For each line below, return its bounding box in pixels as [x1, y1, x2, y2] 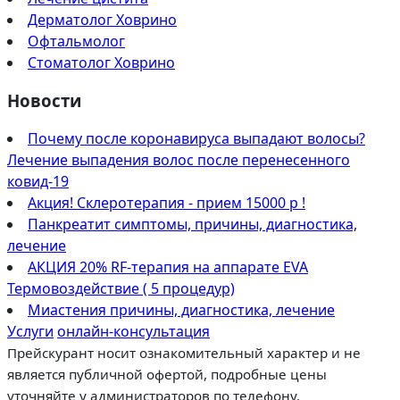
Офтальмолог [28, 30, 125, 51]
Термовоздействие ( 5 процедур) [7, 279, 235, 299]
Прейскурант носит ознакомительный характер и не [7, 344, 361, 362]
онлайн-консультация [57, 321, 210, 342]
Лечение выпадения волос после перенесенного [7, 150, 350, 171]
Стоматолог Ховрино [28, 52, 175, 72]
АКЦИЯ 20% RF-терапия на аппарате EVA [28, 257, 308, 278]
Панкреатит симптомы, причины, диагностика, [28, 214, 357, 235]
